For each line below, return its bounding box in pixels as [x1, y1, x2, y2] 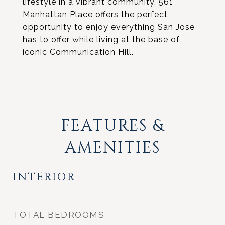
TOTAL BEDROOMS [13, 210, 104, 220]
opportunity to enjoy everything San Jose [23, 22, 195, 32]
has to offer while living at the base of [23, 35, 180, 44]
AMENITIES [64, 137, 161, 159]
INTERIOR [13, 170, 76, 184]
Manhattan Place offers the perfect [23, 10, 168, 19]
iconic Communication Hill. [23, 47, 134, 57]
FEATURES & [61, 115, 164, 137]
